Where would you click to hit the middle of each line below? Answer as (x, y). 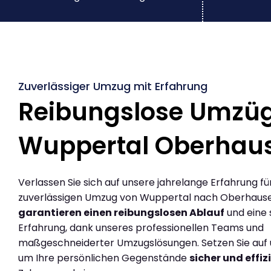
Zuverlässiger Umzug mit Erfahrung (113, 87)
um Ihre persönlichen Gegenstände (104, 258)
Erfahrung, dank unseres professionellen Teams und (141, 228)
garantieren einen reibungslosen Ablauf (121, 213)
